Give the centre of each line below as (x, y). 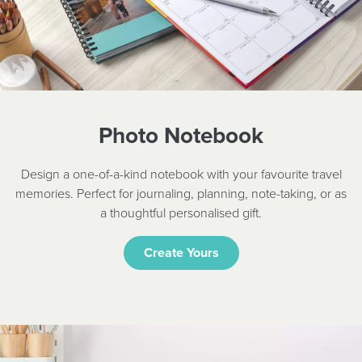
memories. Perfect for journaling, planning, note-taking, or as (181, 193)
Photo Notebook (181, 135)
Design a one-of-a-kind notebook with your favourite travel (181, 173)
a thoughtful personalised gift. (181, 212)
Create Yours (181, 252)
